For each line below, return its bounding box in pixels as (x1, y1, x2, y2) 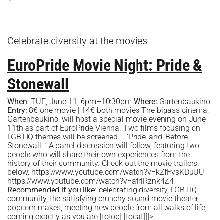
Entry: (7, 106, 29, 115)
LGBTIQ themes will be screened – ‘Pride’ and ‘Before (7, 132, 188, 142)
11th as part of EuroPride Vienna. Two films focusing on (7, 123, 200, 133)
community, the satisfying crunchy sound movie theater (7, 194, 198, 204)
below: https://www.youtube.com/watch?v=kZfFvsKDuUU (7, 167, 204, 177)
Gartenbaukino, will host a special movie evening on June (7, 114, 206, 124)
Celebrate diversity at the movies (7, 35, 147, 47)
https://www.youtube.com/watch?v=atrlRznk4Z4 (7, 176, 174, 186)
